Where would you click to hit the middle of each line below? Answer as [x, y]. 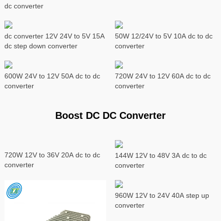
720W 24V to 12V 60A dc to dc [163, 76]
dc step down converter [41, 46]
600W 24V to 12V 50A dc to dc [52, 76]
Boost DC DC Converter [110, 116]
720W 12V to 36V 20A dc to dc [52, 155]
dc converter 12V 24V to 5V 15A [54, 36]
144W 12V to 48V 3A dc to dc [161, 156]
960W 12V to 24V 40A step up [162, 196]
